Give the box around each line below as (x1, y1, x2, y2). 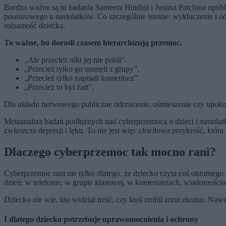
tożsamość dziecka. (4, 21, 65, 30)
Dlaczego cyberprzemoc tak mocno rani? (4, 145, 216, 158)
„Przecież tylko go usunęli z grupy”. (24, 64, 139, 73)
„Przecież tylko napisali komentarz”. (24, 73, 140, 82)
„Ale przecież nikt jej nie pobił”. (24, 55, 127, 64)
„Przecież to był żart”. (24, 82, 94, 91)
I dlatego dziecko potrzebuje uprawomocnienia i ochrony (4, 214, 198, 223)
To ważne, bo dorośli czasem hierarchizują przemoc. (4, 38, 182, 47)
